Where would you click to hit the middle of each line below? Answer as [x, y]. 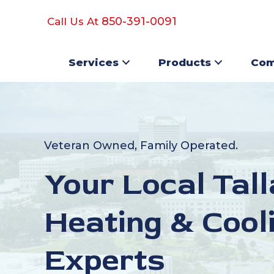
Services [94, 62]
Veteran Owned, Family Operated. [141, 146]
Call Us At [73, 21]
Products [185, 62]
